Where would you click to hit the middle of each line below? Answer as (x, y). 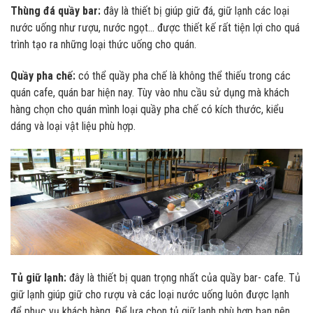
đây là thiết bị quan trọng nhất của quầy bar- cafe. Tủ (183, 277)
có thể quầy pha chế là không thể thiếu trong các (183, 75)
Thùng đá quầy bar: (56, 10)
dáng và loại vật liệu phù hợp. (73, 126)
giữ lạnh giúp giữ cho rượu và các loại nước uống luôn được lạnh (150, 294)
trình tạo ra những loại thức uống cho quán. (103, 44)
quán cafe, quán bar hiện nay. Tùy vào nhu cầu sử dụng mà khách (150, 92)
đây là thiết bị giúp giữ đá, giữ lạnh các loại (195, 10)
